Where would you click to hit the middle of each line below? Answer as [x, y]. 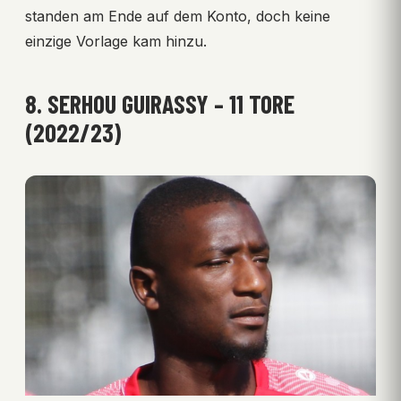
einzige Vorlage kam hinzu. [116, 42]
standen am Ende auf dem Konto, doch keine [178, 17]
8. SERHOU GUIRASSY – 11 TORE [160, 104]
